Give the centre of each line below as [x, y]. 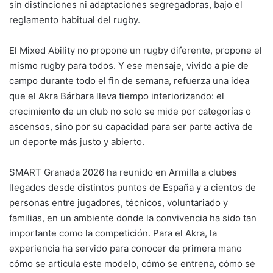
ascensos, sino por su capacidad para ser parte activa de [131, 126]
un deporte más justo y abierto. [77, 141]
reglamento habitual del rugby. [75, 19]
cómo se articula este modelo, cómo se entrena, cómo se [132, 263]
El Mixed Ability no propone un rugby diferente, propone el [136, 50]
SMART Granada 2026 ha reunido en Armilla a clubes [123, 172]
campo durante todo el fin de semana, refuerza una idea [129, 80]
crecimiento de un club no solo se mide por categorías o [130, 111]
